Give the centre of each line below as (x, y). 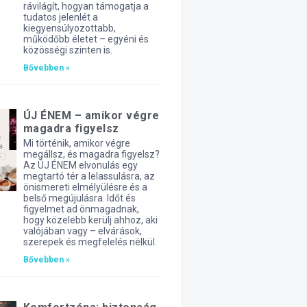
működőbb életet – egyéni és (86, 39)
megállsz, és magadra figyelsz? (91, 154)
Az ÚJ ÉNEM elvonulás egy (80, 165)
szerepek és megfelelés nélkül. (90, 242)
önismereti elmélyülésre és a (85, 187)
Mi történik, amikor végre (76, 143)
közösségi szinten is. (67, 50)
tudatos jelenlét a (60, 17)
